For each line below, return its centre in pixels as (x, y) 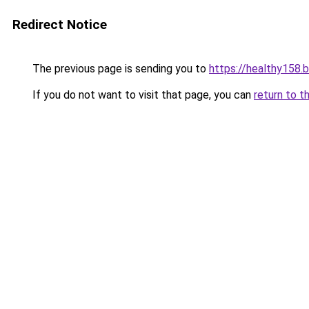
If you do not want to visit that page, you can (142, 95)
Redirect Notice (60, 24)
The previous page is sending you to (119, 69)
